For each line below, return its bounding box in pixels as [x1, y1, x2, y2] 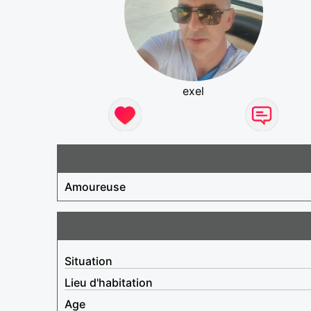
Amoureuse [65, 179, 126, 194]
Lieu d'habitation [65, 275, 153, 289]
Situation [65, 253, 112, 268]
